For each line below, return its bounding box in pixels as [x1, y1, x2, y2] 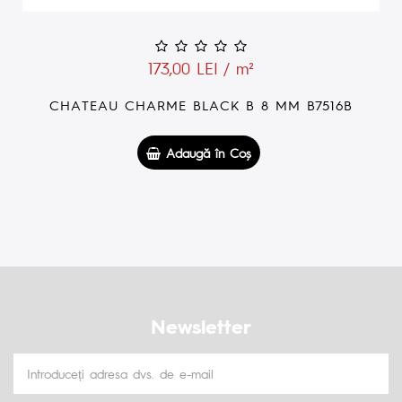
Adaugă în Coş [161, 144, 251, 161]
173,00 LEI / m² [148, 57, 254, 78]
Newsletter [151, 312, 251, 338]
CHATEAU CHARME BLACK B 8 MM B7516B [49, 95, 353, 113]
